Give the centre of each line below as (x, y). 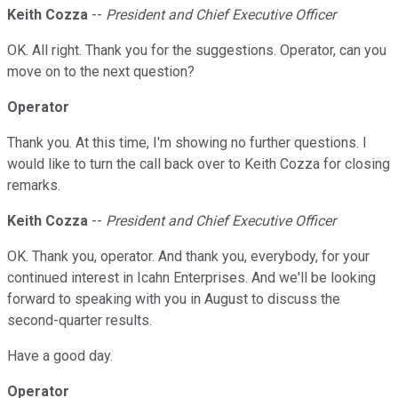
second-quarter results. (80, 321)
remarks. (34, 186)
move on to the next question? (101, 72)
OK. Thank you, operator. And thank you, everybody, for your (188, 257)
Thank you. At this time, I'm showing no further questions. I (187, 143)
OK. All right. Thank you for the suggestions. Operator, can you (197, 51)
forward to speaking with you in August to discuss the (174, 299)
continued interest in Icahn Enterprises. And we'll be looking (191, 278)
